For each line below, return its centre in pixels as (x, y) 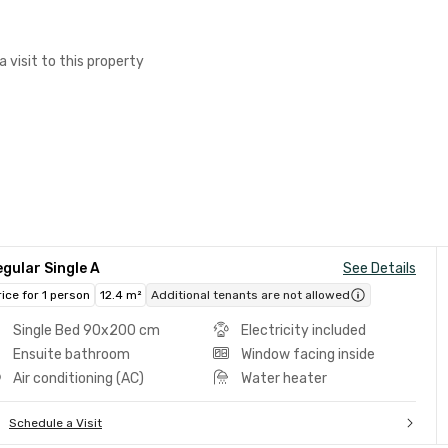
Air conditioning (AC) (78, 378)
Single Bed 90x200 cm (86, 330)
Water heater (283, 378)
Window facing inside (307, 354)
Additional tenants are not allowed (250, 295)
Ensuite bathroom (71, 354)
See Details (379, 268)
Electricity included (303, 330)
